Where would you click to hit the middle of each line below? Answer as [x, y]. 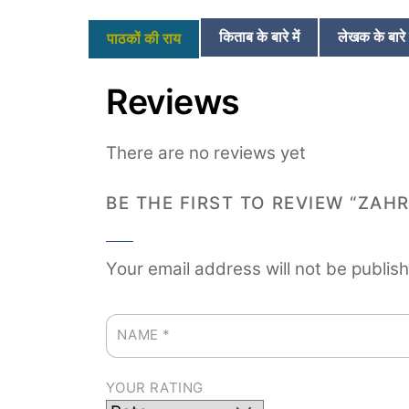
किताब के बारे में [259, 37]
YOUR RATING [155, 387]
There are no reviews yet [206, 152]
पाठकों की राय [144, 38]
